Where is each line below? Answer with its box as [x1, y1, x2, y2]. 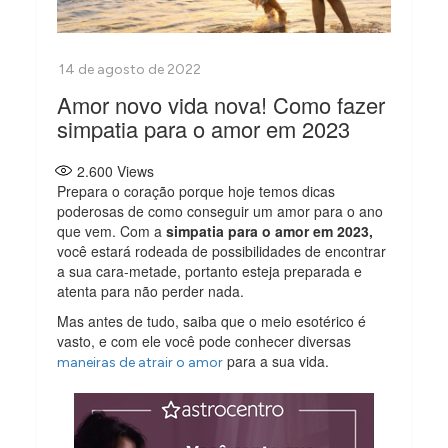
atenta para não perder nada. [57, 280, 245, 301]
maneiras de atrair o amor [57, 353, 224, 371]
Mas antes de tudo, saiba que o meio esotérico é [57, 310, 367, 331]
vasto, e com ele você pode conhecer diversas [57, 330, 352, 351]
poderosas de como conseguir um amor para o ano [57, 200, 384, 221]
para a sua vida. [223, 350, 330, 371]
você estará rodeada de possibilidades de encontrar [57, 240, 387, 261]
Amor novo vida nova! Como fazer [57, 88, 386, 120]
